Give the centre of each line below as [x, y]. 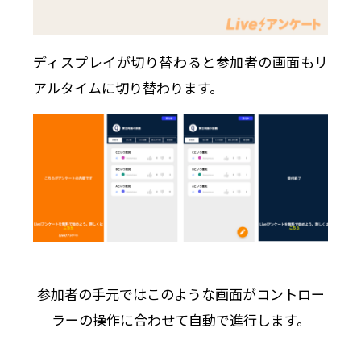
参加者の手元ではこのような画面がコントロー [180, 293]
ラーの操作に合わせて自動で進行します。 [180, 319]
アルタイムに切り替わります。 [128, 87]
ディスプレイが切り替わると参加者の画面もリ [180, 61]
